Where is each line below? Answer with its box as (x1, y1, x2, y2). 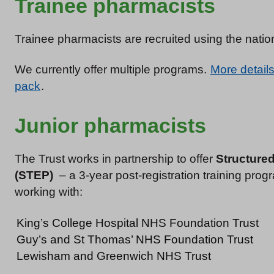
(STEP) (15, 169, 59, 182)
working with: (15, 185, 83, 199)
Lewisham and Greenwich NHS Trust (17, 249, 211, 262)
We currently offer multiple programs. (15, 63, 210, 76)
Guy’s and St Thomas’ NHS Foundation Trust (17, 232, 253, 246)
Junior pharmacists (15, 114, 206, 138)
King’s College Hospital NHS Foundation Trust (17, 216, 259, 229)
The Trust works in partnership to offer (15, 152, 216, 166)
